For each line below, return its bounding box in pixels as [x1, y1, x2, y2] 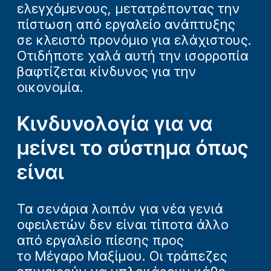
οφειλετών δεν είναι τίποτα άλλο [17, 216, 229, 232]
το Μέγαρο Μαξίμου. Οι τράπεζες [17, 247, 227, 264]
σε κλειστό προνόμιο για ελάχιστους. [17, 31, 252, 48]
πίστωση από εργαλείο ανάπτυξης [17, 16, 235, 32]
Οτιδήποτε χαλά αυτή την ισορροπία [17, 47, 249, 64]
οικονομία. [17, 79, 83, 95]
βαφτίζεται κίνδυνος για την [17, 63, 197, 79]
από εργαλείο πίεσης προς [17, 232, 184, 248]
